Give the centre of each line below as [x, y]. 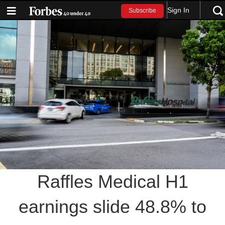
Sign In [179, 10]
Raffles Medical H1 [113, 182]
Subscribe [143, 11]
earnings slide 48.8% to [113, 207]
